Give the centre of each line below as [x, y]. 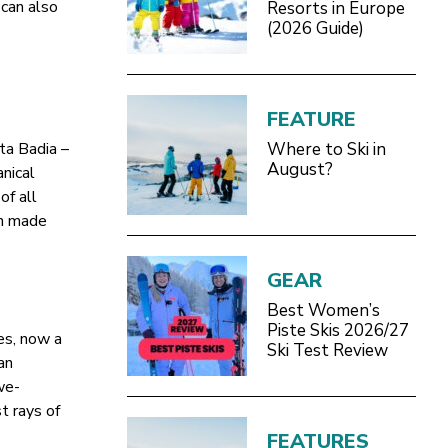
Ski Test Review [327, 350]
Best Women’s [323, 310]
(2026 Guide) [315, 28]
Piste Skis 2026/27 [337, 330]
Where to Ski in [326, 149]
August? [299, 169]
